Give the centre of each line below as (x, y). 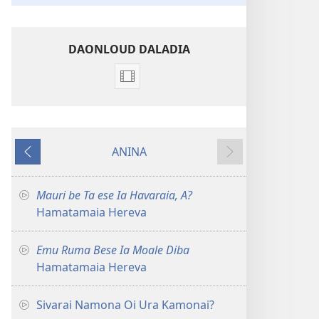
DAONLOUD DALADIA (129, 49)
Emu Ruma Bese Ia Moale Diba (113, 250)
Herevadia (154, 170)
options (147, 119)
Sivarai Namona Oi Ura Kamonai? (125, 305)
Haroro (146, 136)
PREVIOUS (45, 160)
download (154, 101)
